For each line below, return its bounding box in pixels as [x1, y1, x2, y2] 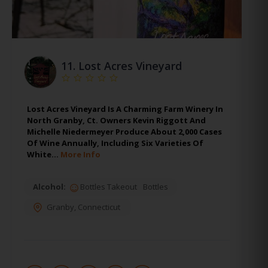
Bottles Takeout [78, 181, 137, 193]
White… [27, 149, 60, 160]
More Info [60, 149, 100, 160]
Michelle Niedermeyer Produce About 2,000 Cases [27, 126, 222, 138]
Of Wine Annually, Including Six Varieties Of [27, 138, 203, 149]
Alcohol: [33, 181, 66, 193]
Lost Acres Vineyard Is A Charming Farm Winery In [27, 103, 223, 115]
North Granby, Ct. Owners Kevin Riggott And [27, 115, 206, 126]
